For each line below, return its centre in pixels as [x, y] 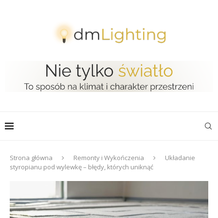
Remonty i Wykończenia [109, 157]
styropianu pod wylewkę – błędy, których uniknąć [82, 167]
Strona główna [31, 157]
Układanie [180, 157]
